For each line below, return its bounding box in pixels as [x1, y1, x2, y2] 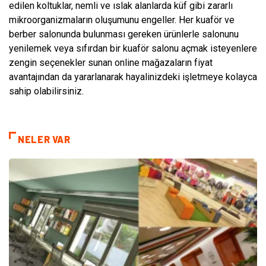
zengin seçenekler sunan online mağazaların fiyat [9, 57, 213, 69]
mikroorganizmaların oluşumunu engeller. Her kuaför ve [9, 14, 235, 26]
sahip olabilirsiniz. [9, 85, 84, 97]
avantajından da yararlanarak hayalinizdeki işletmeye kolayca [9, 71, 257, 83]
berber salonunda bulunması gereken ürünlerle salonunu [9, 28, 239, 40]
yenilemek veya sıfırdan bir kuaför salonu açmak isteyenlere [9, 43, 257, 55]
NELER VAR [18, 134, 71, 145]
